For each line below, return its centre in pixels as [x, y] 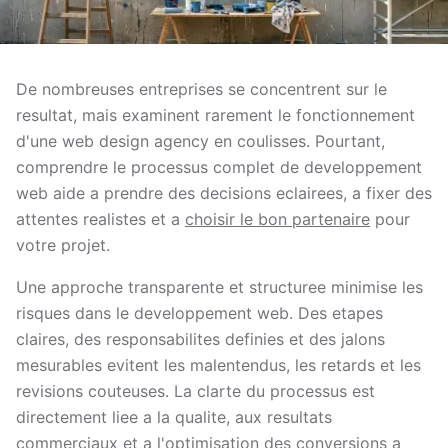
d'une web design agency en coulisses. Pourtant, [200, 141]
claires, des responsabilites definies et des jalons [200, 339]
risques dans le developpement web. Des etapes [199, 313]
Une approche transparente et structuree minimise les [219, 287]
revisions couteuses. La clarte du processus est [195, 391]
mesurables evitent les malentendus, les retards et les [218, 365]
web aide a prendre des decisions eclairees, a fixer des [224, 193]
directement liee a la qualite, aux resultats [174, 417]
